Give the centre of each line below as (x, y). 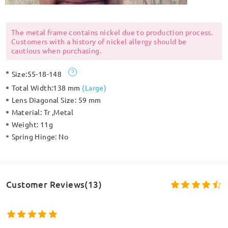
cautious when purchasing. (56, 51)
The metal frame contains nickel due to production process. (112, 32)
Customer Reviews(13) (54, 185)
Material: (27, 112)
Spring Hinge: (35, 137)
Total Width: (32, 88)
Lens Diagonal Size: (45, 100)
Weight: (26, 124)
